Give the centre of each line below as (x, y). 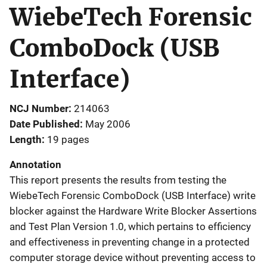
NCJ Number (39, 108)
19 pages (68, 139)
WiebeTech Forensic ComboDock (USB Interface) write (133, 195)
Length (26, 139)
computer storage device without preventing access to (133, 257)
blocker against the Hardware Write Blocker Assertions (133, 211)
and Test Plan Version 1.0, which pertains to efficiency (130, 226)
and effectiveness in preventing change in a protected (130, 242)
